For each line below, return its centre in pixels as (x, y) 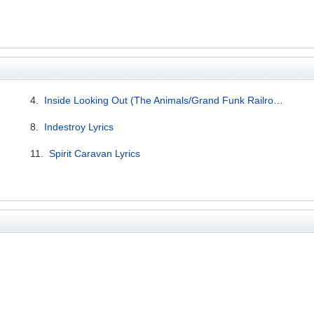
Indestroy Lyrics (79, 127)
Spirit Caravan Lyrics (95, 153)
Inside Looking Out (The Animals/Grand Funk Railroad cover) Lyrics (159, 100)
